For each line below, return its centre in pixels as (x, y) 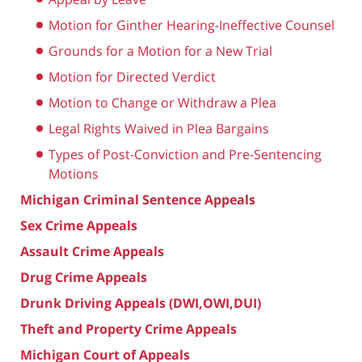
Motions (74, 173)
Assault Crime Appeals (92, 251)
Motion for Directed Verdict (132, 76)
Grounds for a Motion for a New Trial (160, 51)
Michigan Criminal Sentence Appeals (138, 199)
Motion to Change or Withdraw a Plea (162, 102)
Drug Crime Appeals (84, 277)
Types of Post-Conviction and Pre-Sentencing (185, 154)
